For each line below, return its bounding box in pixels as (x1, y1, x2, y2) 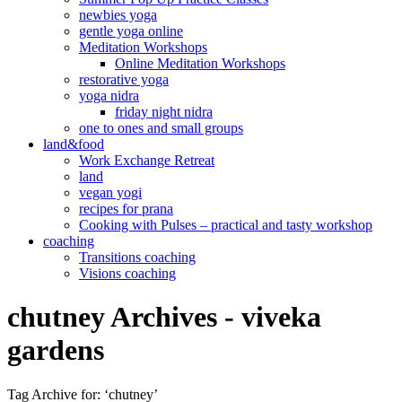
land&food (43, 136, 104, 152)
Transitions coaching (79, 249, 196, 265)
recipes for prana (79, 201, 173, 216)
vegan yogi (79, 185, 142, 200)
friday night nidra (115, 104, 213, 119)
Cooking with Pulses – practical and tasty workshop (79, 217, 372, 232)
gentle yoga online (79, 23, 183, 39)
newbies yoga (79, 7, 157, 22)
